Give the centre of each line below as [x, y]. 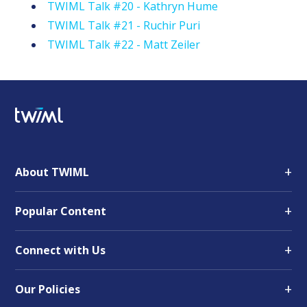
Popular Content [61, 211]
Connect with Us [61, 250]
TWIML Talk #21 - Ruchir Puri [124, 25]
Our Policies [48, 290]
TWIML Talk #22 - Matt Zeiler [124, 44]
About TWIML [52, 172]
